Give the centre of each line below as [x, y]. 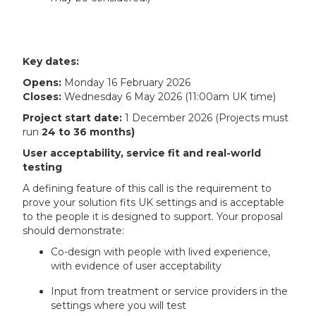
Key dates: [51, 61]
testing [43, 167]
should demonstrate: [74, 231]
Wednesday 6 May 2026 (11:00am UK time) [169, 97]
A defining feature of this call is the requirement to [147, 188]
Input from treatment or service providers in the [170, 291]
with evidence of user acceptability [136, 266]
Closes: [42, 97]
